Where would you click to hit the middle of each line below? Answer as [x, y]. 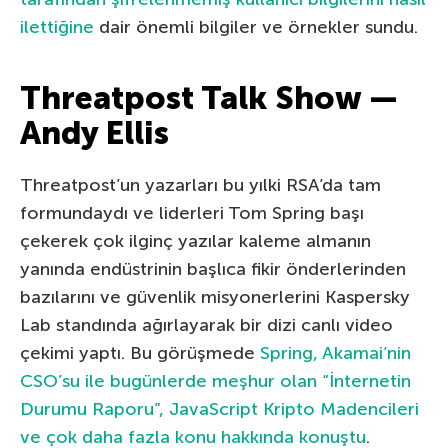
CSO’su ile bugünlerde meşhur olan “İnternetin [215, 380]
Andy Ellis [94, 132]
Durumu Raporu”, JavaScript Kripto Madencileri [219, 408]
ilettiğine [57, 26]
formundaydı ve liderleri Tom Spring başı [192, 212]
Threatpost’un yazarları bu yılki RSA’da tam [200, 184]
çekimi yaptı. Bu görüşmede [140, 352]
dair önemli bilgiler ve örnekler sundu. [256, 26]
